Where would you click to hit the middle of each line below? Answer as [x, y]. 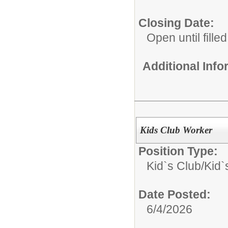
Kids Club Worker [176, 130]
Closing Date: [176, 23]
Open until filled [187, 37]
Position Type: [178, 151]
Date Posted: [175, 194]
